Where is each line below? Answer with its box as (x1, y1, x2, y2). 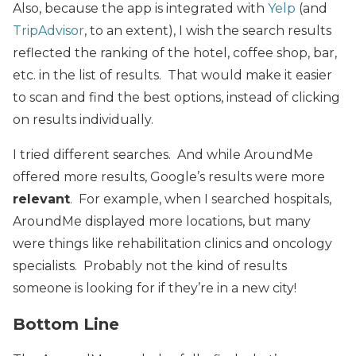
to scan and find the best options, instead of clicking (13, 90, 340, 105)
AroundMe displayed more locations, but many (13, 214, 311, 229)
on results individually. (13, 112, 153, 127)
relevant (13, 192, 70, 207)
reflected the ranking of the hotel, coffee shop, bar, (13, 45, 337, 60)
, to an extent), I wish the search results (84, 23, 331, 38)
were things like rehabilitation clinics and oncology (13, 236, 332, 251)
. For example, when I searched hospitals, (70, 192, 331, 207)
